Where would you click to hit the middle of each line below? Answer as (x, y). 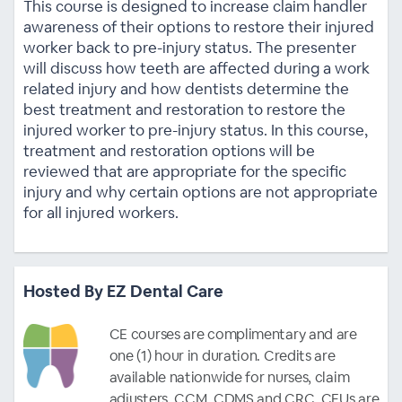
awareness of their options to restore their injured (198, 27)
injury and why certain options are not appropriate (200, 192)
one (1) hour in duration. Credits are (222, 356)
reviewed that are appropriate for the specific (184, 171)
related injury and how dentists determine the (186, 89)
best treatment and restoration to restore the (184, 109)
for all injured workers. (100, 213)
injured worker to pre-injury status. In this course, (195, 130)
